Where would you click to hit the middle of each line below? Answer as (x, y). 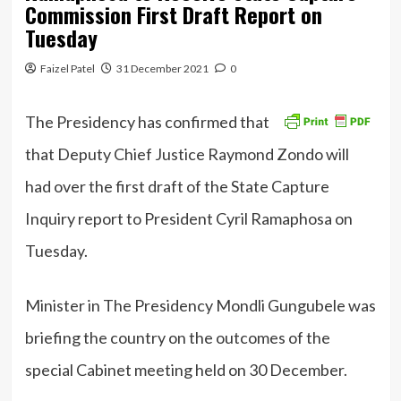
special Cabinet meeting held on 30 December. (186, 369)
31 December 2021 (162, 68)
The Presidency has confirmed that (147, 121)
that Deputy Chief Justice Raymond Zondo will (187, 154)
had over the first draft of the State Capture (177, 186)
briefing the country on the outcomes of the (177, 337)
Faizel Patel (67, 68)
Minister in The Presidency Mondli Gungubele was (200, 305)
